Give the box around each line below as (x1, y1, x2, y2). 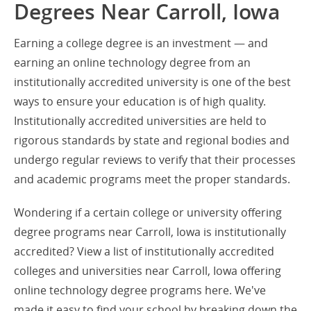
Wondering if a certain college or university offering (14, 205, 282, 221)
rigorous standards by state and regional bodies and (14, 133, 289, 149)
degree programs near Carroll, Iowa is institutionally (14, 224, 286, 240)
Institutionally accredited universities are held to (14, 113, 267, 129)
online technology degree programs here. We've (14, 283, 266, 299)
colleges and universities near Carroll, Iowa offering (14, 263, 281, 279)
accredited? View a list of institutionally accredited (14, 244, 274, 260)
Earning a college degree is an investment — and (14, 35, 268, 51)
